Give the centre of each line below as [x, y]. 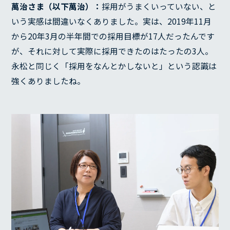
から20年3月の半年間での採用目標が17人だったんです [113, 36]
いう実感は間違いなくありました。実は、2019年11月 [112, 21]
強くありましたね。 [49, 81]
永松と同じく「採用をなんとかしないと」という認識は [114, 66]
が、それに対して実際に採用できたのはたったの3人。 [112, 51]
